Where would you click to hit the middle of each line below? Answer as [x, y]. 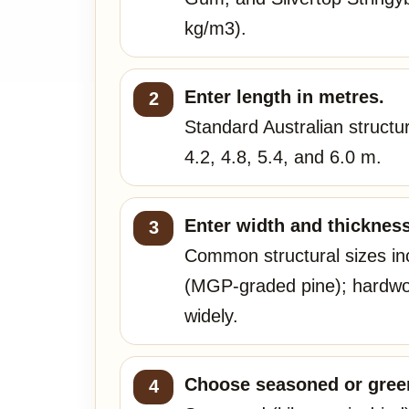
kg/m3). [215, 28]
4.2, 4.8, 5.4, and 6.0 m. [283, 157]
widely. [211, 315]
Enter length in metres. [284, 96]
